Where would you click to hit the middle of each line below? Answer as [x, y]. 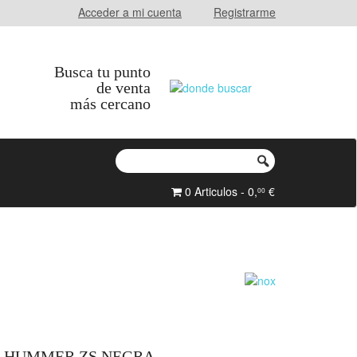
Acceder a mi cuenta [130, 12]
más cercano [110, 104]
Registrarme [245, 12]
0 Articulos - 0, [220, 191]
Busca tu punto [102, 72]
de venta [124, 88]
